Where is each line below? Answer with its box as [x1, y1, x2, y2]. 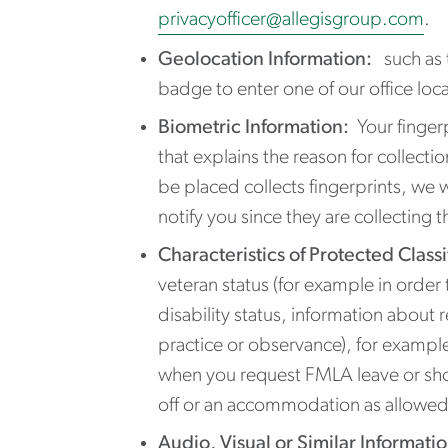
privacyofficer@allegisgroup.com [158, 9, 424, 30]
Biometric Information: [158, 117, 357, 138]
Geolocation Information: [158, 49, 372, 70]
